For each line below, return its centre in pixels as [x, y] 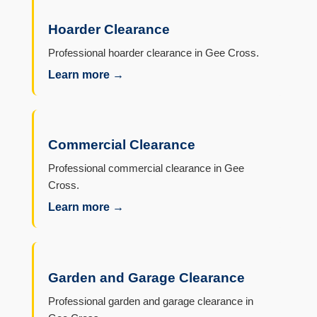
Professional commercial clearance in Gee [146, 168]
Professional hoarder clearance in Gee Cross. [153, 53]
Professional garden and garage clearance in [150, 301]
